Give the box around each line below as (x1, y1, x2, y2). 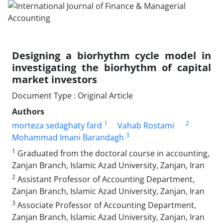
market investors (12, 73, 97, 86)
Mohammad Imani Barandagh (12, 132, 124, 143)
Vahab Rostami (117, 120, 174, 131)
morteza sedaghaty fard (12, 120, 102, 131)
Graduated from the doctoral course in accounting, (15, 148, 210, 159)
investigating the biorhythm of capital (12, 61, 211, 74)
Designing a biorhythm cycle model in (12, 49, 211, 62)
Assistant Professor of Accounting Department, (15, 174, 195, 185)
